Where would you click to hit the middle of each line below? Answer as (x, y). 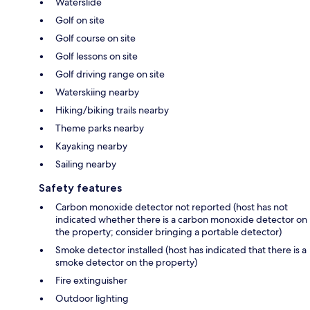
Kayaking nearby (91, 146)
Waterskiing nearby (97, 92)
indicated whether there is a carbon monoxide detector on (181, 220)
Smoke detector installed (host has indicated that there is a (181, 250)
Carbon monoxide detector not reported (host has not (172, 207)
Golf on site (80, 20)
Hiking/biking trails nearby (112, 110)
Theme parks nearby (100, 128)
